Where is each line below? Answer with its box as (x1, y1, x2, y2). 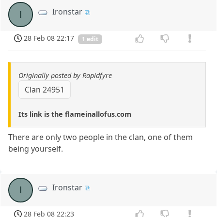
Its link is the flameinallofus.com (18, 109, 131, 119)
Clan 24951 (25, 84, 64, 95)
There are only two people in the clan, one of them (8, 132, 193, 143)
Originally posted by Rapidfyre (18, 71, 112, 80)
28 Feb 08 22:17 (24, 33, 75, 43)
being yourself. (8, 143, 63, 155)
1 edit (82, 35, 98, 44)
